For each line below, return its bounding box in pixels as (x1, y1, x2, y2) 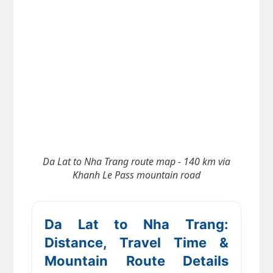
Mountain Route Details (44, 253, 229, 269)
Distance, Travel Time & (44, 235, 229, 251)
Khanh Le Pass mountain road (73, 168, 200, 182)
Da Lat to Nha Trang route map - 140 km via (43, 155, 230, 169)
